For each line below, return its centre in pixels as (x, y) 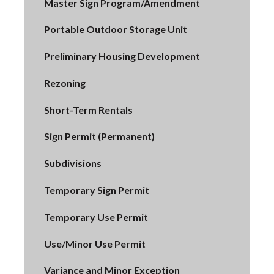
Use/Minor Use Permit (95, 243)
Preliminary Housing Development (122, 56)
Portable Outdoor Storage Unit (116, 29)
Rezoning (65, 83)
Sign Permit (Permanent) (99, 136)
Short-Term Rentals (88, 109)
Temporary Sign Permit (97, 190)
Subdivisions (73, 163)
